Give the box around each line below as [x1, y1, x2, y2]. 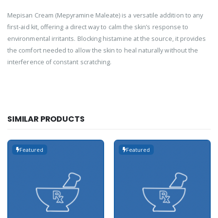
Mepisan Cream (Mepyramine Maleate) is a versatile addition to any [7, 11, 203, 19]
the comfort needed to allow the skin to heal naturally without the [7, 46, 199, 54]
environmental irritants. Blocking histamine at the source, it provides [7, 34, 206, 43]
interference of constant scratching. [7, 57, 112, 66]
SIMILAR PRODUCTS [7, 113, 85, 125]
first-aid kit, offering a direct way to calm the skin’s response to [7, 22, 189, 31]
